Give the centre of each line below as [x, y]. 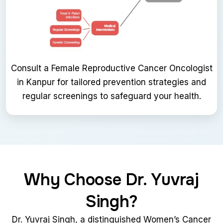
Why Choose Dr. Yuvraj [111, 180]
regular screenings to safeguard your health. [111, 96]
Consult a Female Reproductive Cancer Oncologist [111, 68]
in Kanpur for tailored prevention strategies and [111, 82]
